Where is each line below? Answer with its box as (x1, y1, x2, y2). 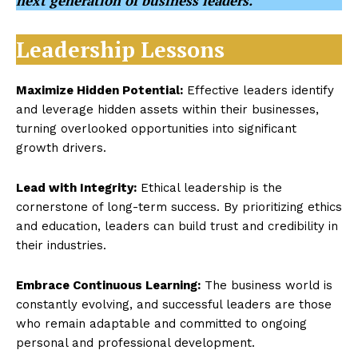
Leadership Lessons (16, 35, 225, 64)
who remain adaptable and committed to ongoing (16, 316, 307, 331)
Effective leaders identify (183, 83, 334, 97)
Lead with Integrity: (16, 181, 137, 195)
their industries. (16, 238, 106, 253)
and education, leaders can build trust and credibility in (16, 219, 338, 233)
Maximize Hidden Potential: (16, 83, 183, 97)
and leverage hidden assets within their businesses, (16, 102, 319, 117)
